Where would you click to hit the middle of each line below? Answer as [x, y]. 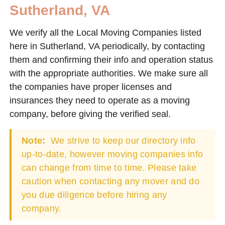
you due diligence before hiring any [94, 195]
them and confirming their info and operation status [111, 60]
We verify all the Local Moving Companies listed [105, 32]
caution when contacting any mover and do [110, 181]
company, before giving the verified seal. [90, 114]
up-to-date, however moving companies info [113, 154]
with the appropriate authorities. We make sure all [109, 73]
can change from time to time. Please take [109, 167]
